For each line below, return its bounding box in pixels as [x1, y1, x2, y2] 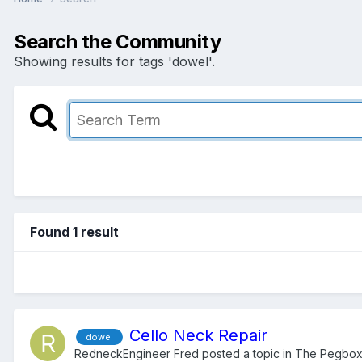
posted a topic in [199, 346, 295, 360]
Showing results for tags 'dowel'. [14, 53, 215, 69]
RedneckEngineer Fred [74, 346, 199, 360]
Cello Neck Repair [129, 325, 267, 345]
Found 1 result [30, 223, 119, 240]
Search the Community [14, 29, 221, 53]
